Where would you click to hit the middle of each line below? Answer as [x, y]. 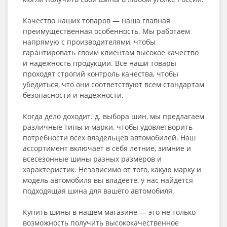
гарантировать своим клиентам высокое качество [111, 52]
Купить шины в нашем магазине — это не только [109, 212]
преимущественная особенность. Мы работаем [106, 31]
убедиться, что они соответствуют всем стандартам [113, 84]
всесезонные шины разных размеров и [92, 159]
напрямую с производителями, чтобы [89, 42]
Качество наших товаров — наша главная [97, 21]
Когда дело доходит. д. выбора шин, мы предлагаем [113, 116]
